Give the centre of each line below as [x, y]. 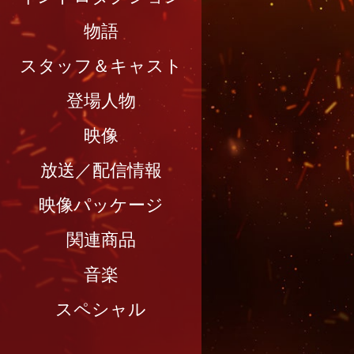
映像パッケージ [101, 205]
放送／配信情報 [101, 170]
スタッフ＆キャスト [101, 66]
